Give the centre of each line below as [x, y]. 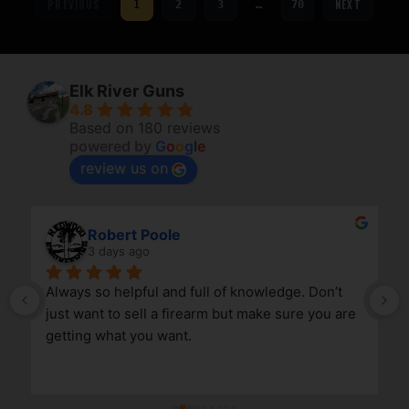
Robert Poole [134, 235]
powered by [112, 147]
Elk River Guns [127, 91]
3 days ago [119, 252]
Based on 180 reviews [145, 128]
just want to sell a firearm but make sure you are [201, 314]
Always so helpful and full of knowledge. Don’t [194, 292]
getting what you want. [119, 336]
